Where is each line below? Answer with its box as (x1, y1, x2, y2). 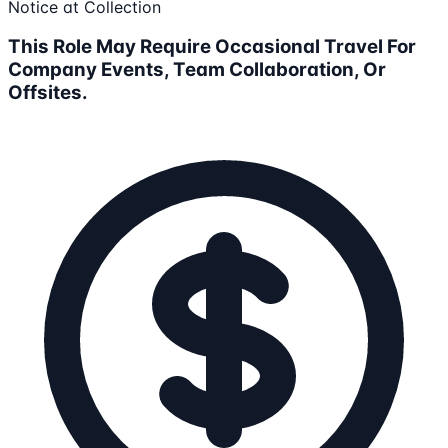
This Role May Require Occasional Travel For (8, 35, 416, 59)
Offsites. (8, 81, 88, 105)
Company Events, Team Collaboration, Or (8, 58, 386, 82)
